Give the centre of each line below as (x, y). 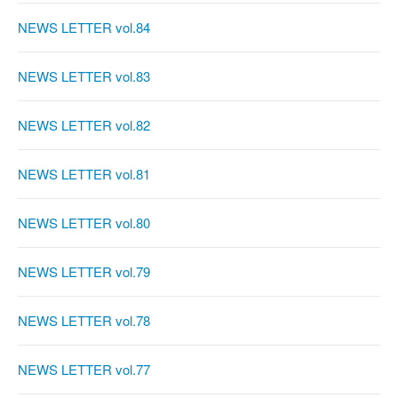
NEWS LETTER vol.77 (84, 370)
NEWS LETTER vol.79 (84, 272)
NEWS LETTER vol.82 (84, 125)
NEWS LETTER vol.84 (84, 28)
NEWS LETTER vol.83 (84, 76)
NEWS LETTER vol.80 (84, 223)
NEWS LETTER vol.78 (84, 321)
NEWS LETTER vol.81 (84, 174)
